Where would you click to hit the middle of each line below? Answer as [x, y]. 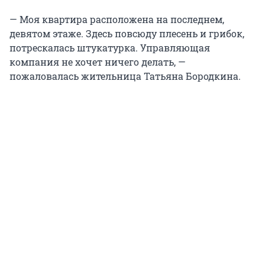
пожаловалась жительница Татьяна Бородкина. [125, 76]
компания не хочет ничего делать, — [98, 62]
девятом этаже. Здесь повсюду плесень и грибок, [127, 34]
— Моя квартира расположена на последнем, [117, 20]
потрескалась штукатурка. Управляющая [110, 48]
